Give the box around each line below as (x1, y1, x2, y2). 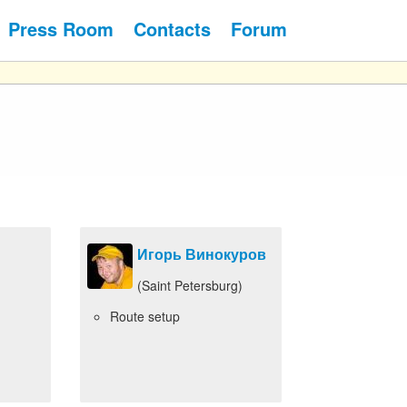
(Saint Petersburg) (137, 276, 243, 294)
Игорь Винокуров (137, 243, 266, 264)
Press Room (8, 15, 114, 42)
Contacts (133, 15, 211, 42)
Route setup (110, 307, 180, 325)
